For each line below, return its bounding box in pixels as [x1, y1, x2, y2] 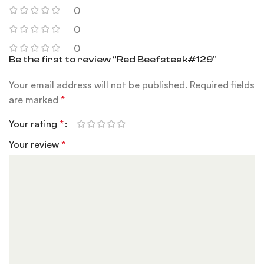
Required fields [190, 78, 255, 91]
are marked [9, 93, 61, 105]
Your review [9, 138, 62, 150]
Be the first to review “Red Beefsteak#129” [9, 54, 217, 65]
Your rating [9, 117, 60, 130]
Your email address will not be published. [9, 78, 188, 91]
